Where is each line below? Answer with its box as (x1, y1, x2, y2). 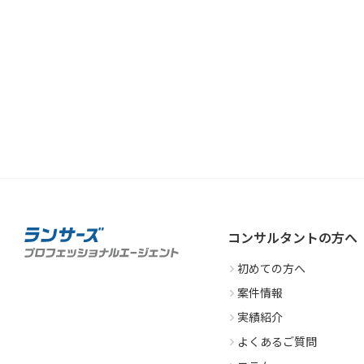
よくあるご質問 (237, 333, 317, 349)
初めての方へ (237, 260, 305, 276)
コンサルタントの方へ (227, 227, 357, 247)
